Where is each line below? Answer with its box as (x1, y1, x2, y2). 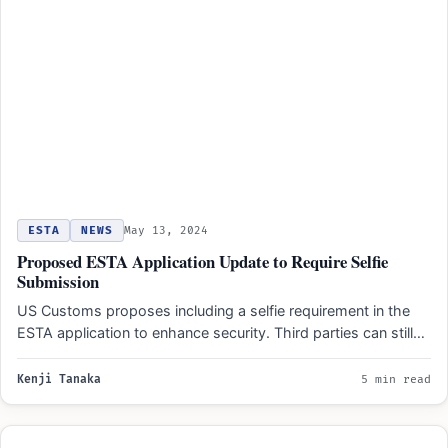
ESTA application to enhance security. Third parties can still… (17, 323, 425, 341)
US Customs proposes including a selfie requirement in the (17, 301, 410, 319)
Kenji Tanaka (17, 372, 101, 386)
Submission (17, 268, 99, 294)
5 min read (361, 372, 431, 386)
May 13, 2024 (123, 223, 208, 237)
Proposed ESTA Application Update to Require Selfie (17, 248, 388, 274)
